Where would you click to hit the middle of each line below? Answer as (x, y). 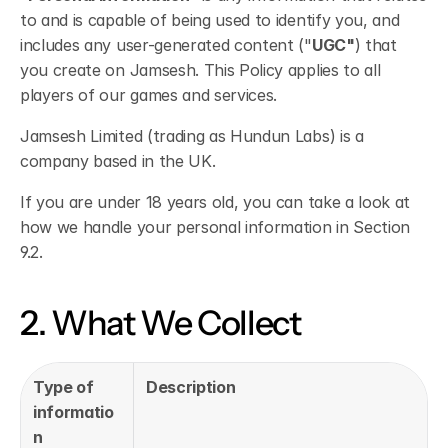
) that (375, 45)
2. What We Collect (160, 323)
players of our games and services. (149, 95)
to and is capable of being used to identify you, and (210, 20)
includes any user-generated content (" (166, 45)
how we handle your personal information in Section (215, 227)
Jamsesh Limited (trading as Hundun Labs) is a (192, 136)
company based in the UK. (118, 161)
